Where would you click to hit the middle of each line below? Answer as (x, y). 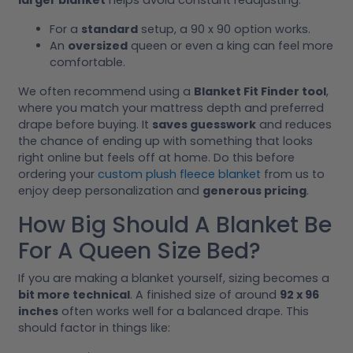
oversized (98, 45)
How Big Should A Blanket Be (175, 225)
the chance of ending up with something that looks (165, 141)
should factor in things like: (94, 327)
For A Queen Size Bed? (139, 251)
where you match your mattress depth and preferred (171, 108)
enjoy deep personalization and (110, 190)
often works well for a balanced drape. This (184, 311)
